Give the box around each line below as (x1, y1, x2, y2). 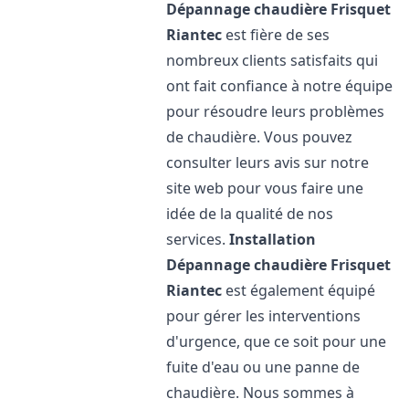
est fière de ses (222, 25, 330, 45)
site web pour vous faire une (166, 178, 364, 198)
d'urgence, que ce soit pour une (166, 331, 387, 351)
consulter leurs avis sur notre (166, 152, 370, 173)
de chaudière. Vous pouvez (166, 127, 353, 147)
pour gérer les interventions (166, 306, 362, 326)
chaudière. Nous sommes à (166, 383, 355, 403)
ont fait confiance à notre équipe (166, 76, 393, 96)
